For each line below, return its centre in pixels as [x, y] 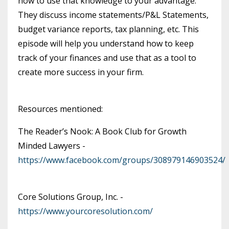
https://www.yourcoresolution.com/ [85, 211]
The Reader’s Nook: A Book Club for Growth [102, 131]
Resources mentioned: [60, 109]
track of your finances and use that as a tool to [107, 58]
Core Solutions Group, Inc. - [71, 197]
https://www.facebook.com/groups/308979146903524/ [122, 160]
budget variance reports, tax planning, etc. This [108, 29]
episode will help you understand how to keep [106, 43]
